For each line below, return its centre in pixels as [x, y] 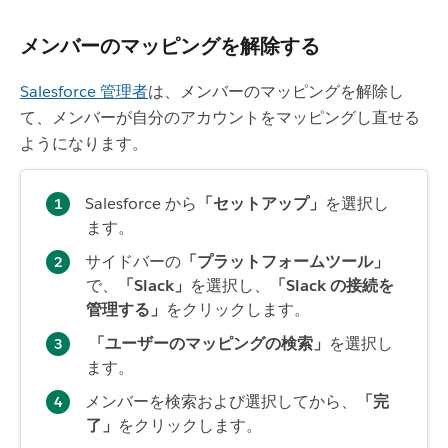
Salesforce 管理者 [84, 91]
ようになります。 [84, 143]
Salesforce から [141, 203]
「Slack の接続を [332, 285]
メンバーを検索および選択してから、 [221, 401]
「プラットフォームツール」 [285, 261]
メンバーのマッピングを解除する [170, 45]
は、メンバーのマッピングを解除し [276, 91]
